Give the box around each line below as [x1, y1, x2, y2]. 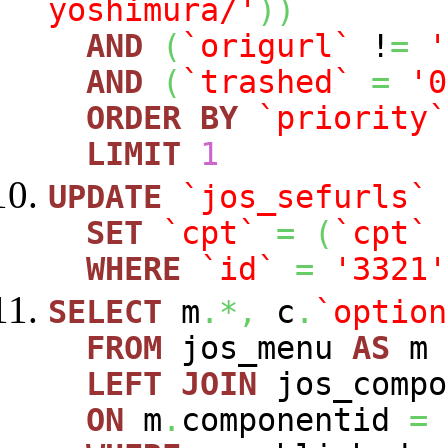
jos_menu [162, 329, 352, 366]
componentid [181, 401, 409, 438]
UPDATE [48, 178, 162, 215]
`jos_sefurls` [181, 178, 428, 215]
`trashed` [181, 63, 352, 100]
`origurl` [181, 27, 352, 64]
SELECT [48, 293, 162, 330]
